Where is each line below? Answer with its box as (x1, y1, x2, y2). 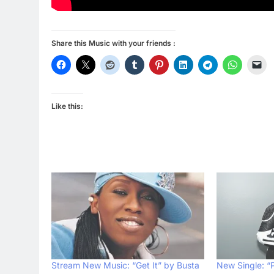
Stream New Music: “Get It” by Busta (51, 260, 199, 271)
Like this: (51, 101, 83, 111)
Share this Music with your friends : (51, 38, 176, 48)
